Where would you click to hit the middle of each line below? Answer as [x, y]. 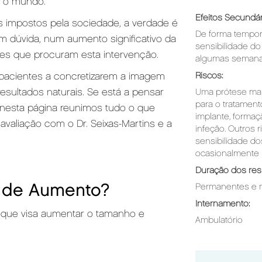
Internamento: [223, 204]
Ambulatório [219, 220]
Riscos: [209, 76]
